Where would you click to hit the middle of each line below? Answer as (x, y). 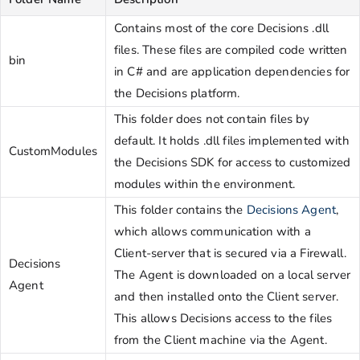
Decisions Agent (291, 209)
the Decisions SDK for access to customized (233, 162)
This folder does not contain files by (212, 119)
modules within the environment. (205, 184)
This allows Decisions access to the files (223, 318)
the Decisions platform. (177, 93)
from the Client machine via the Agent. (221, 340)
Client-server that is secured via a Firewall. (230, 253)
